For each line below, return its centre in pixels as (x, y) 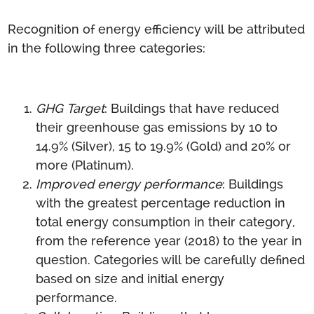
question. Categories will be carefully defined (171, 259)
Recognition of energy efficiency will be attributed (157, 29)
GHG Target (70, 108)
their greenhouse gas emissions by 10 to (157, 127)
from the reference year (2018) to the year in (169, 240)
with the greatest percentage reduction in (161, 203)
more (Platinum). (85, 165)
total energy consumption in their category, (166, 221)
